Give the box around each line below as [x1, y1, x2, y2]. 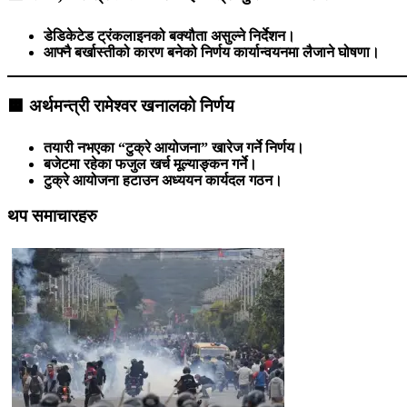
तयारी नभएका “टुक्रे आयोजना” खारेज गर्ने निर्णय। [44, 140, 304, 156]
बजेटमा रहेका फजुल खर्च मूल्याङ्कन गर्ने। [44, 156, 257, 173]
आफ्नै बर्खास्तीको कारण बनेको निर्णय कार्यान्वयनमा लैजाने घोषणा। [44, 44, 380, 60]
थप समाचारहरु [7, 205, 97, 225]
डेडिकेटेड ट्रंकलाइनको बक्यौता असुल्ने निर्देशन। [44, 27, 295, 44]
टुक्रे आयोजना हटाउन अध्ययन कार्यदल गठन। [44, 173, 283, 189]
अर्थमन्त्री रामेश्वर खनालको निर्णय [29, 96, 234, 116]
